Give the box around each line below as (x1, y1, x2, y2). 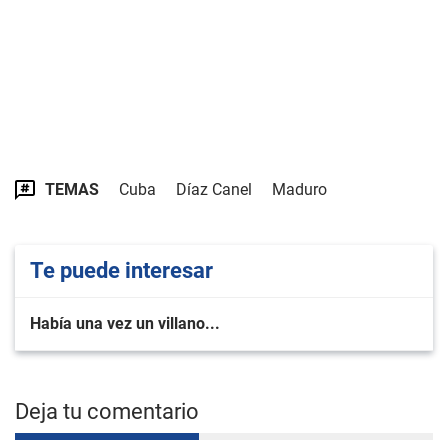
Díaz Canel (176, 180, 252, 199)
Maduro (272, 180, 327, 199)
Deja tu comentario (15, 399, 199, 424)
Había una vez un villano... (30, 314, 220, 333)
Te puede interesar (30, 258, 213, 283)
